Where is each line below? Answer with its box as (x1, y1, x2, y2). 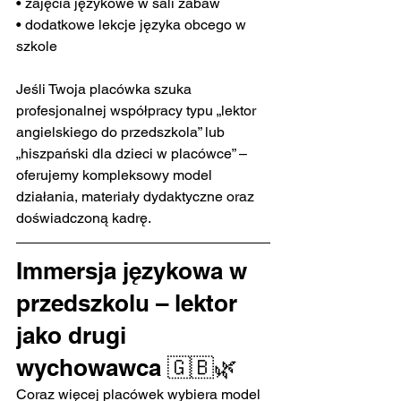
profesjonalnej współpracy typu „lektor (16, 102, 260, 119)
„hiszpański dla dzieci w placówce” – (16, 145, 251, 162)
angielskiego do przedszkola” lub (16, 124, 228, 141)
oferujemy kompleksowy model (16, 166, 216, 183)
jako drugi (16, 321, 132, 349)
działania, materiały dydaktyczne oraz (16, 188, 258, 205)
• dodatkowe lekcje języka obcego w (16, 16, 250, 33)
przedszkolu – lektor (16, 289, 243, 317)
